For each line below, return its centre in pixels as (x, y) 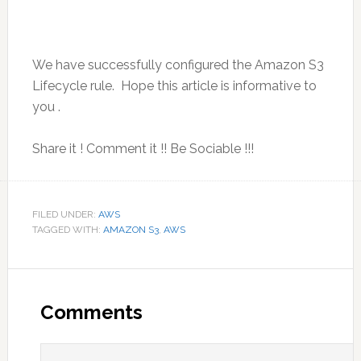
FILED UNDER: (65, 215)
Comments (91, 313)
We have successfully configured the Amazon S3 (178, 65)
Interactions (77, 312)
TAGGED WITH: (67, 230)
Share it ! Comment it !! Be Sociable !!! (143, 149)
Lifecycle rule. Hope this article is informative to (174, 86)
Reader (49, 283)
